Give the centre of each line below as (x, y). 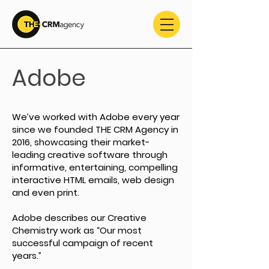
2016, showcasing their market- (81, 142)
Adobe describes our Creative (79, 218)
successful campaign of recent (83, 243)
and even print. (46, 192)
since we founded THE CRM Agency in (95, 129)
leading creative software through (90, 155)
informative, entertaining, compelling (95, 167)
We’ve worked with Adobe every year (96, 117)
